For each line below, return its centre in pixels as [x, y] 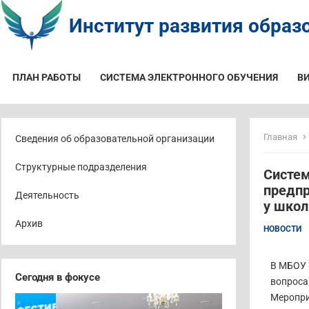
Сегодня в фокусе [58, 277]
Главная [280, 137]
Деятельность [47, 195]
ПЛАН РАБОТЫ [47, 77]
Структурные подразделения [81, 167]
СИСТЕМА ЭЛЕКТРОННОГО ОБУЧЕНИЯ [189, 77]
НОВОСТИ [282, 229]
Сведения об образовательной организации [115, 139]
